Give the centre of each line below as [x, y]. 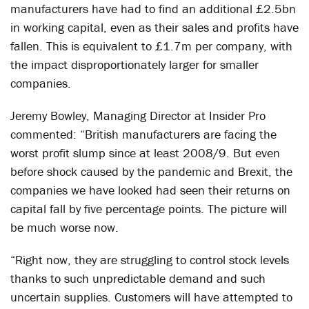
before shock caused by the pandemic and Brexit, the [151, 171]
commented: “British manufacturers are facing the [143, 134]
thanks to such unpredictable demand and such [138, 278]
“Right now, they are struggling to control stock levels [150, 260]
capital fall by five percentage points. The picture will [149, 209]
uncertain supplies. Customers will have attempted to [151, 297]
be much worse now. [64, 227]
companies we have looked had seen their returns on [150, 190]
